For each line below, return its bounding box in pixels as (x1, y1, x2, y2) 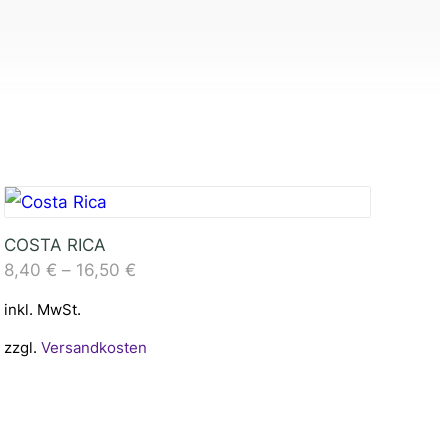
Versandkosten (40, 337, 147, 357)
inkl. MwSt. (3, 299, 81, 319)
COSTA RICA (3, 234, 106, 255)
